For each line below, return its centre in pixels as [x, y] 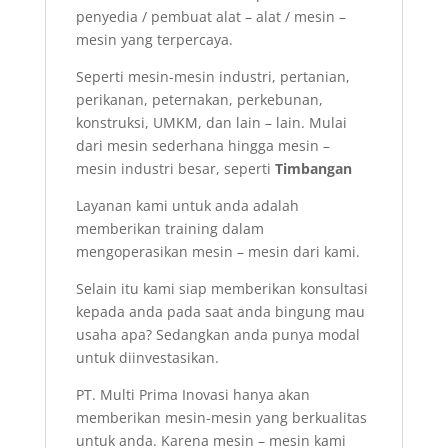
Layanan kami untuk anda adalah [187, 205]
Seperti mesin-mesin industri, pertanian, [212, 76]
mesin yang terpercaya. [154, 39]
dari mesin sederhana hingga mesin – [202, 145]
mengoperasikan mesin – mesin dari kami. [217, 251]
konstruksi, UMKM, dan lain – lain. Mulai [211, 122]
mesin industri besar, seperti [173, 168]
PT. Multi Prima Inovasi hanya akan [192, 394]
